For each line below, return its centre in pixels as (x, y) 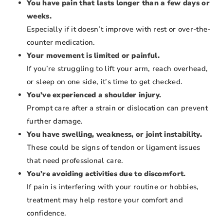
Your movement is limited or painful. (93, 55)
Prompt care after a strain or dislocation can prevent (117, 108)
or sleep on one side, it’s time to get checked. (105, 82)
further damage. (55, 121)
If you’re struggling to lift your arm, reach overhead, (118, 69)
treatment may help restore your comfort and (105, 200)
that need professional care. (75, 161)
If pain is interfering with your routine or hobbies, (113, 187)
